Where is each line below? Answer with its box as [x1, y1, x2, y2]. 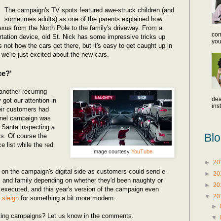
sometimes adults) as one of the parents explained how [4, 15, 163, 23]
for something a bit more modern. [19, 194, 115, 202]
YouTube [131, 148, 152, 154]
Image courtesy [92, 148, 131, 154]
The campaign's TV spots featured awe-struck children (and [4, 6, 175, 14]
